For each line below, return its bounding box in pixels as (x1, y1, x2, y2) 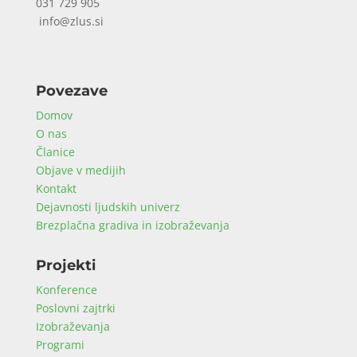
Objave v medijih (35, 163, 126, 178)
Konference (35, 282, 97, 297)
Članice (35, 144, 75, 159)
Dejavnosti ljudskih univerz (35, 199, 180, 214)
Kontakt (35, 181, 76, 196)
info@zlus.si (35, 14, 104, 29)
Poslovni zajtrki (35, 300, 116, 316)
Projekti (35, 257, 96, 274)
